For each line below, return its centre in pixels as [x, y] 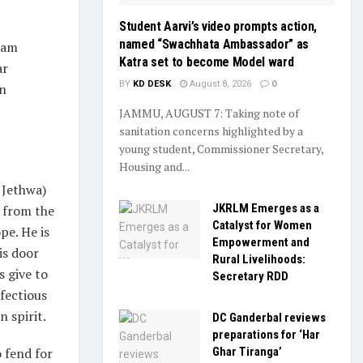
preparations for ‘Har [266, 335]
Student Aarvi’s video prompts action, [218, 26]
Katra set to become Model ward [207, 62]
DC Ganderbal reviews [269, 318]
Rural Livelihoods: [259, 259]
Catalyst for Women [262, 225]
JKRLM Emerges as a [266, 208]
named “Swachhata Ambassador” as [214, 44]
